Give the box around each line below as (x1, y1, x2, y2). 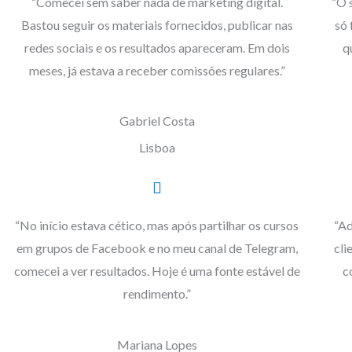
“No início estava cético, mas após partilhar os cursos (15, 218, 299, 233)
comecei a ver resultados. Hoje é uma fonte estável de (13, 263, 300, 279)
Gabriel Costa (119, 113, 195, 129)
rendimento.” (123, 286, 191, 302)
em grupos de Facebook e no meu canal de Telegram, (16, 240, 298, 256)
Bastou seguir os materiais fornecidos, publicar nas (20, 16, 293, 32)
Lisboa (138, 140, 175, 156)
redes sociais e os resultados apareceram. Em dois (24, 39, 290, 55)
